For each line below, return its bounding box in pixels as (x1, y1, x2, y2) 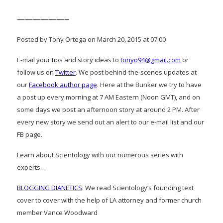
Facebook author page (29, 80, 97, 89)
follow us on (17, 68, 55, 77)
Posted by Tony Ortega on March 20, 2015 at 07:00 (17, 35, 166, 44)
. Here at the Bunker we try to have (97, 80, 202, 89)
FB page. (17, 130, 42, 139)
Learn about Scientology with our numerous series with (17, 150, 183, 159)
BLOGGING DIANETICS (17, 183, 82, 192)
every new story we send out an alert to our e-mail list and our (17, 117, 204, 126)
